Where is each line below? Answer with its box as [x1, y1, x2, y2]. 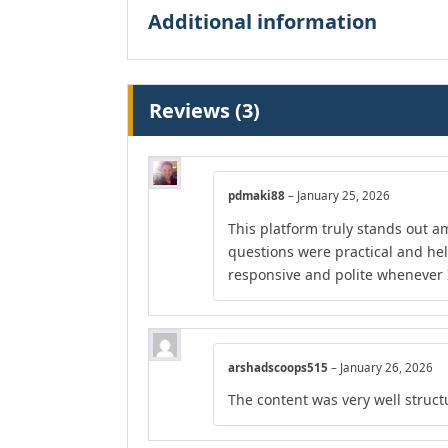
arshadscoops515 [228, 359, 331, 375]
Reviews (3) [149, 97, 260, 125]
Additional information [148, 8, 377, 36]
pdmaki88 [228, 188, 288, 204]
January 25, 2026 [297, 188, 390, 204]
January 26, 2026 [340, 359, 433, 375]
